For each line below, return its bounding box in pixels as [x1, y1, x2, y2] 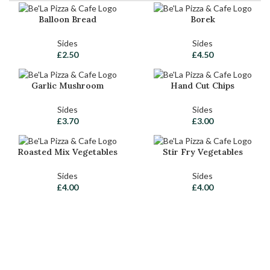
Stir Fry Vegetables [162, 146, 243, 157]
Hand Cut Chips [171, 80, 234, 91]
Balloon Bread [39, 13, 96, 25]
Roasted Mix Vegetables [17, 146, 118, 157]
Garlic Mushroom [31, 80, 104, 91]
